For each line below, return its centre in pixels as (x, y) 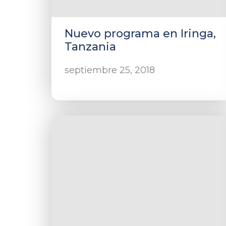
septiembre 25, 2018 (110, 70)
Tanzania (90, 47)
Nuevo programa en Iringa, (140, 34)
